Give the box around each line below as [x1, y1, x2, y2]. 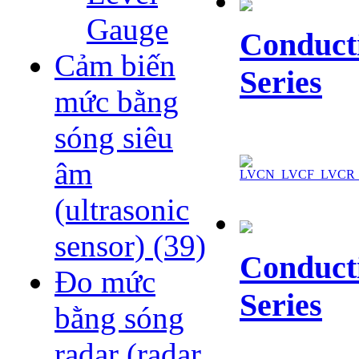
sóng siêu [54, 120, 173, 155]
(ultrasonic [54, 192, 189, 228]
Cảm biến [54, 48, 175, 83]
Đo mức [54, 264, 155, 300]
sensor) [54, 228, 153, 264]
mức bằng [54, 84, 179, 119]
